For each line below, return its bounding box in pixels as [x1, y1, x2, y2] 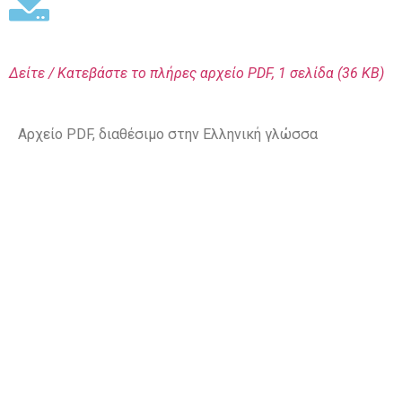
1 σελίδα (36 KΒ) [278, 64, 384, 82]
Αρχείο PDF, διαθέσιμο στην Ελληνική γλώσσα [18, 126, 318, 144]
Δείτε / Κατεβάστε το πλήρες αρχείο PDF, [9, 64, 278, 82]
